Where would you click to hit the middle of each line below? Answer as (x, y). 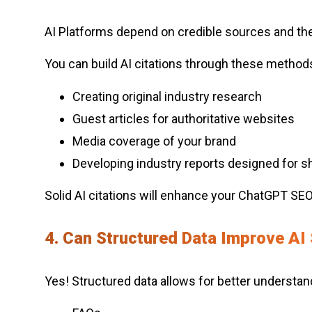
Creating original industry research (167, 96)
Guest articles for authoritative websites (184, 118)
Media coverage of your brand (154, 141)
